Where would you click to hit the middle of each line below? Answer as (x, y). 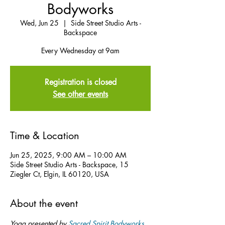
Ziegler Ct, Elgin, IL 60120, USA (60, 174)
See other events (80, 94)
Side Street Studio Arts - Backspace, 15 (69, 164)
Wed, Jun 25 (39, 23)
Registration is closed (80, 82)
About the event (44, 203)
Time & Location (45, 136)
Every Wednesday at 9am (80, 50)
